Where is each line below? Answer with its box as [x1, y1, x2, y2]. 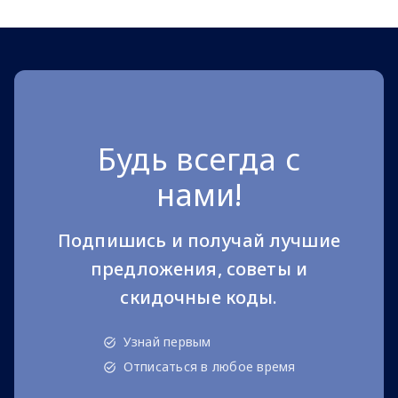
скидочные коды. [120, 285, 278, 310]
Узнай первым [123, 333, 211, 351]
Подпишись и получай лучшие [58, 228, 340, 253]
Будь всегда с [98, 139, 300, 180]
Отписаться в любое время [123, 358, 296, 376]
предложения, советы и [90, 257, 308, 282]
